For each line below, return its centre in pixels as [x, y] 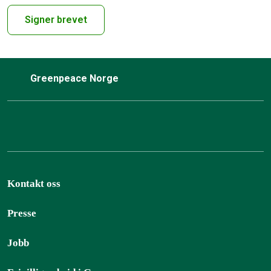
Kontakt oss [34, 184]
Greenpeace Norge [76, 79]
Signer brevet [56, 20]
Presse [22, 214]
